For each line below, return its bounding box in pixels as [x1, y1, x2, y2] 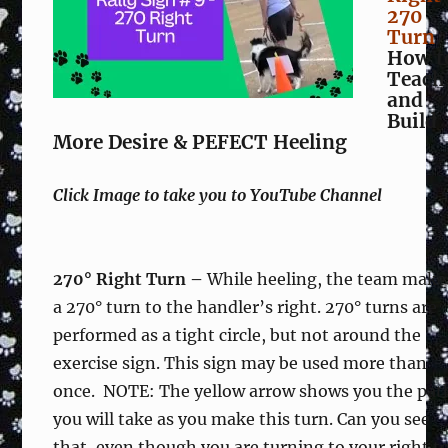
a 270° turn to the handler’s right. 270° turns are [53, 297, 438, 317]
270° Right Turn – [53, 269, 208, 289]
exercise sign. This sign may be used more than [53, 353, 428, 373]
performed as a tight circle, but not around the [53, 325, 422, 345]
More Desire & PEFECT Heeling [53, 130, 348, 154]
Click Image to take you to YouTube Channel [53, 185, 383, 205]
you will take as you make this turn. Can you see [53, 409, 431, 429]
